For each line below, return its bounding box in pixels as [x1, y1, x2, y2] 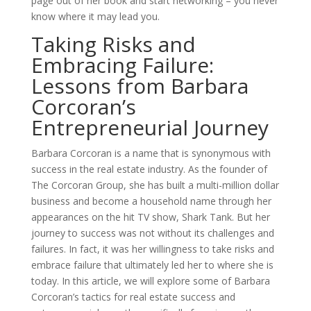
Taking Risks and [31, 30, 196, 58]
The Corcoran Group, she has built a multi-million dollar [31, 178, 279, 192]
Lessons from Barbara [31, 72, 249, 100]
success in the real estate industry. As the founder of [31, 162, 267, 176]
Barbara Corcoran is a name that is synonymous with [31, 146, 271, 160]
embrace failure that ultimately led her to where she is [31, 258, 274, 271]
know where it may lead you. [31, 10, 160, 23]
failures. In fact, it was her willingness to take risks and [31, 242, 274, 255]
